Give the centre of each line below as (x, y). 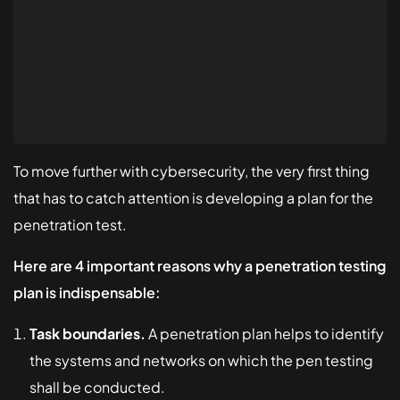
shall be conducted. (97, 387)
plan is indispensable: (87, 292)
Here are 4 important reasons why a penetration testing (200, 265)
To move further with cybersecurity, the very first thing (192, 171)
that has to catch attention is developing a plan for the (193, 197)
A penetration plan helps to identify (265, 333)
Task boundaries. (87, 333)
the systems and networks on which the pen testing (201, 360)
